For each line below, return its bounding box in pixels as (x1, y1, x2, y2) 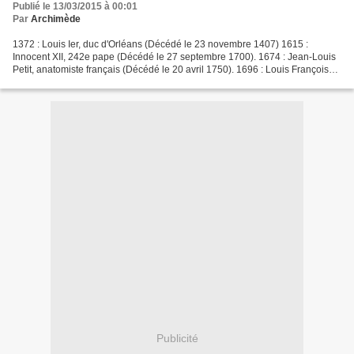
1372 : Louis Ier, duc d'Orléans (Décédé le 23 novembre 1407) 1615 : (13, 39, 308, 51)
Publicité (156, 331, 198, 345)
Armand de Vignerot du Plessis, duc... (13, 77, 173, 88)
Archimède (31, 13, 81, 25)
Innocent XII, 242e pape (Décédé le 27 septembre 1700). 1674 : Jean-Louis (13, 51, 336, 63)
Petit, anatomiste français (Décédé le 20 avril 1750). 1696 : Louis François (13, 64, 329, 76)
